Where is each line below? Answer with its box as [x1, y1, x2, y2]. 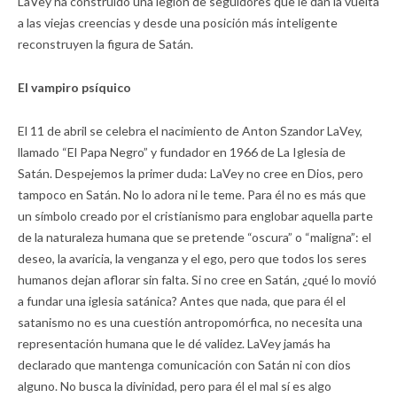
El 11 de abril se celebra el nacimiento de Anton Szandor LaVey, [18, 122, 362, 138]
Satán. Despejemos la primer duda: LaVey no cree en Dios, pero [18, 165, 363, 181]
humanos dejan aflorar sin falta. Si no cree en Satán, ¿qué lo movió [18, 271, 377, 287]
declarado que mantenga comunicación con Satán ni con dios [18, 356, 351, 372]
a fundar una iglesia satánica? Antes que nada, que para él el [18, 292, 346, 308]
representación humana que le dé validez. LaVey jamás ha [18, 335, 331, 351]
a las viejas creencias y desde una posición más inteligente [18, 14, 338, 30]
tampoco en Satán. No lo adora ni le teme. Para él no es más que [18, 186, 366, 202]
